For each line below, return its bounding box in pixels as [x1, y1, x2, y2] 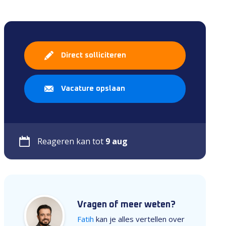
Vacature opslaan [61, 85, 125, 92]
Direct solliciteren [61, 51, 126, 59]
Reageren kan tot [37, 136, 105, 147]
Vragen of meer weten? [77, 200, 176, 209]
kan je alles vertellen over [94, 214, 185, 224]
